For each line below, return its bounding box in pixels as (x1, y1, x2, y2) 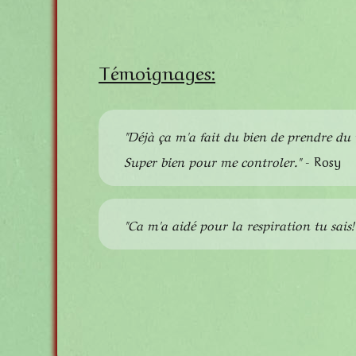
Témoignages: (99, 57, 215, 85)
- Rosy (301, 151, 341, 170)
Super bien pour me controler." (124, 151, 301, 170)
